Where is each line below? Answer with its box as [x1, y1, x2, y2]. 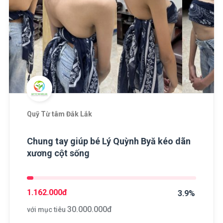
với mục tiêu [26, 205, 67, 214]
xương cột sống [26, 147, 90, 158]
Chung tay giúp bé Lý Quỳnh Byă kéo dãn [26, 135, 191, 146]
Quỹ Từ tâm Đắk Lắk [26, 110, 92, 118]
